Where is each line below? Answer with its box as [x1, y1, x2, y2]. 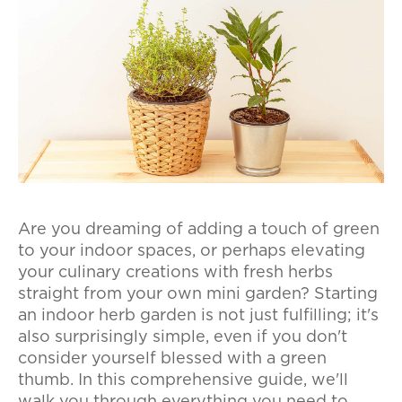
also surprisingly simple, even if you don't [18, 329, 347, 346]
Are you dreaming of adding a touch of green [18, 222, 380, 239]
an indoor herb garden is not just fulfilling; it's [18, 308, 379, 325]
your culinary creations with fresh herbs [18, 265, 333, 282]
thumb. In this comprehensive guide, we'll [18, 372, 348, 389]
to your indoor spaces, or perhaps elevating [18, 243, 365, 260]
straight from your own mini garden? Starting [18, 286, 378, 303]
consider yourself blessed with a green [18, 351, 327, 368]
